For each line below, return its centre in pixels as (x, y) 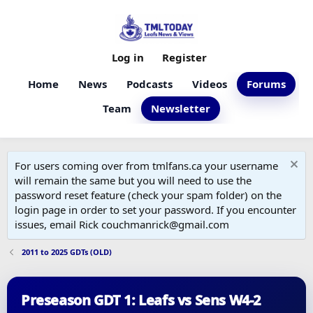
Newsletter (181, 108)
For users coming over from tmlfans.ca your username (146, 166)
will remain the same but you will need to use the (133, 180)
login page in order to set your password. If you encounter (155, 210)
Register (184, 57)
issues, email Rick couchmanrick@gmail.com (122, 224)
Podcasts (149, 84)
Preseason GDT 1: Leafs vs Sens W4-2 (141, 300)
